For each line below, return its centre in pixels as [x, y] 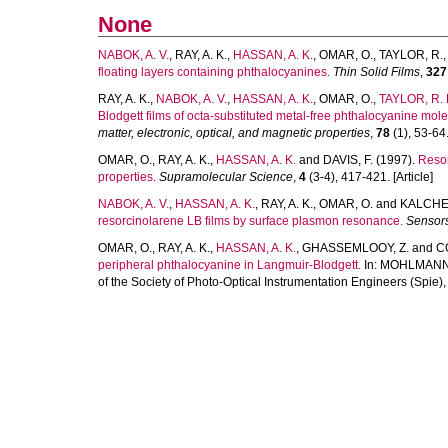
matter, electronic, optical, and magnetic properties [234, 133]
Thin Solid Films [376, 72]
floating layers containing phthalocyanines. [214, 72]
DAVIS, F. [348, 160]
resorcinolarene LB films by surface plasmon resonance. [250, 221]
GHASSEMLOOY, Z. [355, 248]
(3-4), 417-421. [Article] [369, 177]
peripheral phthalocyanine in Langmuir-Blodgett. [229, 265]
